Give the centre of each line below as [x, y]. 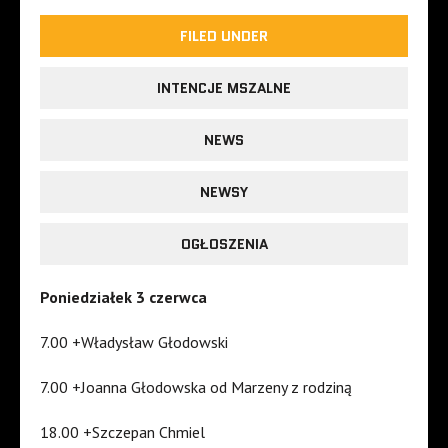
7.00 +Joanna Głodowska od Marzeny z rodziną [196, 387]
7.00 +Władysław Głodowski [134, 342]
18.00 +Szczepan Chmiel [122, 432]
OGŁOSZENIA [224, 244]
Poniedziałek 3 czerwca [123, 297]
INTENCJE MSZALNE [224, 88]
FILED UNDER [224, 36]
